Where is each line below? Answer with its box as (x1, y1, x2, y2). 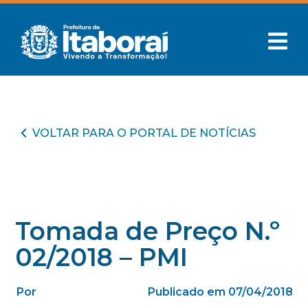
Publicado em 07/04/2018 (147, 285, 293, 298)
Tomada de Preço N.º (15, 216, 280, 246)
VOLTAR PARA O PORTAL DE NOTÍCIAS (32, 126, 256, 140)
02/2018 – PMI (15, 242, 188, 272)
